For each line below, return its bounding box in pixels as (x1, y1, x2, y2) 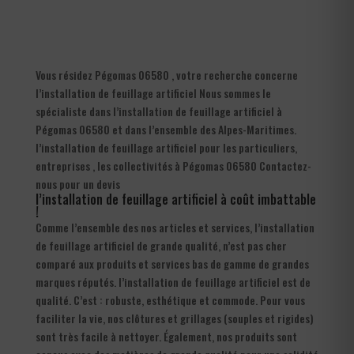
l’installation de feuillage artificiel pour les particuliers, (35, 138, 297, 156)
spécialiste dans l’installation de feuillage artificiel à (35, 102, 282, 119)
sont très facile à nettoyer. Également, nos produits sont (35, 327, 297, 345)
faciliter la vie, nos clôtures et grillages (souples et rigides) (35, 309, 314, 326)
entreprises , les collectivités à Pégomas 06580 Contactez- (35, 156, 311, 174)
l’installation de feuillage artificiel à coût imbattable (35, 189, 316, 209)
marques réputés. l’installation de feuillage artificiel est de (35, 273, 311, 290)
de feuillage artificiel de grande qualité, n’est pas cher (35, 236, 287, 254)
